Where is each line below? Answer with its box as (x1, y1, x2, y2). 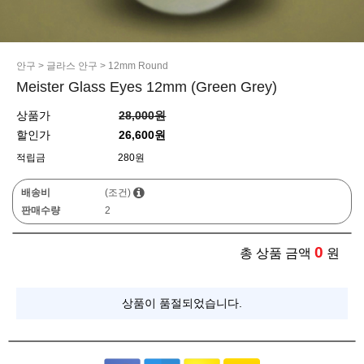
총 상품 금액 (240, 246, 311, 260)
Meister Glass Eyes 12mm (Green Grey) (16, 79, 277, 95)
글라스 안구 (46, 60, 97, 71)
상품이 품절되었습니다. (122, 297, 242, 310)
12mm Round (108, 60, 168, 71)
